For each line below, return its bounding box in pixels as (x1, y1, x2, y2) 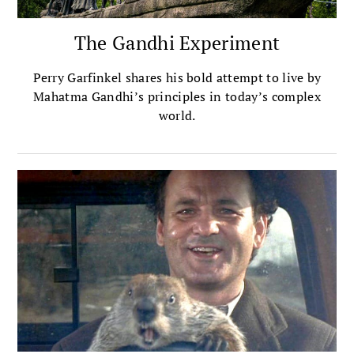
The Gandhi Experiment (73, 30, 281, 55)
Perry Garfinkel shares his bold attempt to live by (32, 69, 322, 86)
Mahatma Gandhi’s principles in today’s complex (33, 88, 321, 105)
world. (158, 107, 196, 124)
